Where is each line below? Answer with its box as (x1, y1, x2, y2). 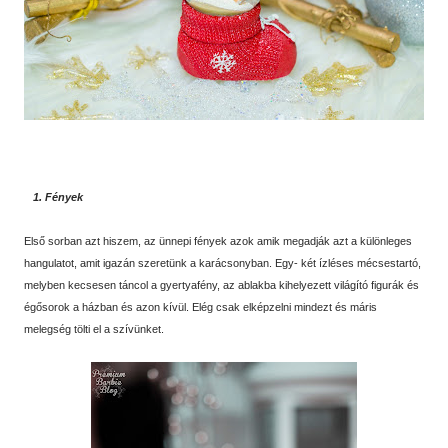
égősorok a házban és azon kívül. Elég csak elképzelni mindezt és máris (24, 300, 377, 313)
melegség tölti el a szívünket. (24, 322, 164, 335)
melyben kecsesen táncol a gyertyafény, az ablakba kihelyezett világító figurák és (24, 278, 419, 291)
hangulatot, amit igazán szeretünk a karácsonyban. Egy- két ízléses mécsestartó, (24, 256, 421, 269)
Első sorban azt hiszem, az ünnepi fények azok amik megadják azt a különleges (24, 234, 412, 247)
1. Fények (33, 190, 83, 203)
